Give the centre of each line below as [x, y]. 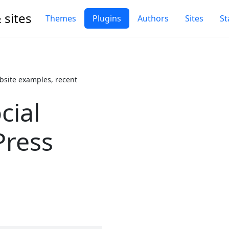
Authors [153, 18]
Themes [61, 18]
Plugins [107, 18]
